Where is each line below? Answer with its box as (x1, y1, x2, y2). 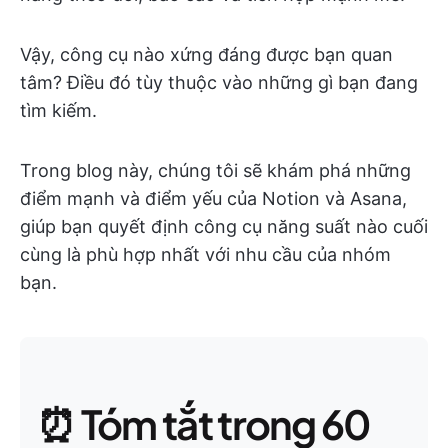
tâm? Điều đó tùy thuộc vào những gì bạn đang (20, 72, 418, 93)
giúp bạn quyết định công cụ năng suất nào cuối (20, 216, 428, 237)
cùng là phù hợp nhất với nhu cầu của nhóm (20, 244, 391, 265)
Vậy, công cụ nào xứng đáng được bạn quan (20, 44, 393, 65)
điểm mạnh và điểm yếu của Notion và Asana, (20, 188, 407, 209)
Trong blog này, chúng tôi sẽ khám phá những (20, 160, 411, 181)
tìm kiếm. (20, 100, 97, 121)
